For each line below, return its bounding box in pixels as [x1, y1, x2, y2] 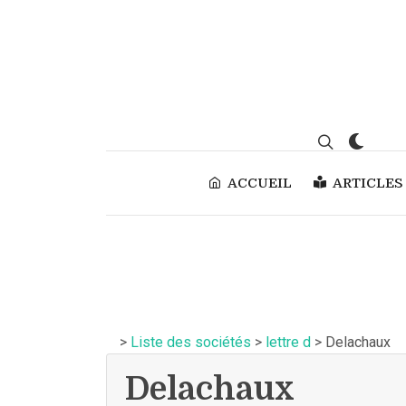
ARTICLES [332, 175, 403, 191]
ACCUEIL [227, 175, 292, 191]
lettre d [266, 333, 311, 351]
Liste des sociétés [130, 333, 251, 351]
